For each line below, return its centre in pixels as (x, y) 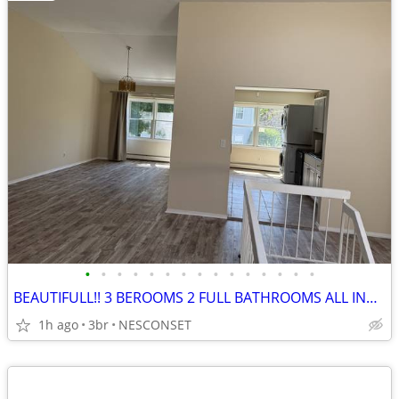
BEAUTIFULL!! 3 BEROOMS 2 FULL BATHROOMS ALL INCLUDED (372, 297)
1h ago (58, 325)
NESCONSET (155, 325)
